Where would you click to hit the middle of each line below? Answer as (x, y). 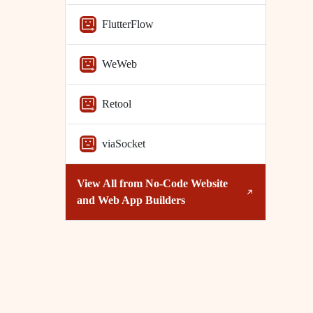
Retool (116, 104)
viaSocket (123, 144)
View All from (111, 183)
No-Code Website (186, 183)
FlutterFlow (128, 24)
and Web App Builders (131, 200)
